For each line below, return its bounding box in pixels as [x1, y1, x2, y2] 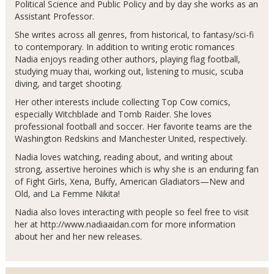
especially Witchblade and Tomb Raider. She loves [14, 108, 212, 120]
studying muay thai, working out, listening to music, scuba [14, 65, 243, 77]
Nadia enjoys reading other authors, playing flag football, [14, 53, 240, 65]
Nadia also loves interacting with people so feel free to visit [14, 206, 249, 218]
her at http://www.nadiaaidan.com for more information [14, 218, 235, 230]
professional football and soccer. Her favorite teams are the [14, 120, 252, 132]
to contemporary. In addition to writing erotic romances [14, 41, 235, 53]
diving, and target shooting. [14, 78, 122, 89]
